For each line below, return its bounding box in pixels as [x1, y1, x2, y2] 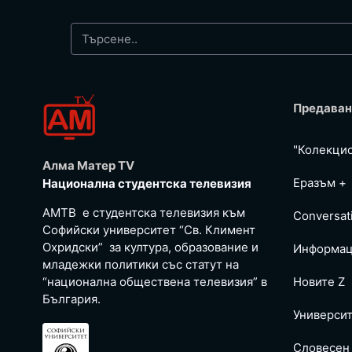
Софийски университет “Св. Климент [42, 222, 255, 237]
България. [42, 291, 101, 306]
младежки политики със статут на [42, 256, 239, 272]
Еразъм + [293, 175, 346, 191]
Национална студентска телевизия [42, 176, 251, 192]
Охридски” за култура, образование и [42, 239, 258, 255]
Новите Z [293, 274, 345, 290]
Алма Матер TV [42, 158, 134, 174]
